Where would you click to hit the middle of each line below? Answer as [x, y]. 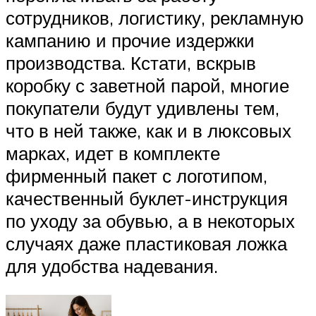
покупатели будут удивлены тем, [142, 108]
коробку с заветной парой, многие [147, 85]
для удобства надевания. [112, 266]
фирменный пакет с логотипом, [136, 175]
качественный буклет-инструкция [147, 198]
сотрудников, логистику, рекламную [155, 17]
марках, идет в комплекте [113, 153]
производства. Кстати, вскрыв [131, 62]
